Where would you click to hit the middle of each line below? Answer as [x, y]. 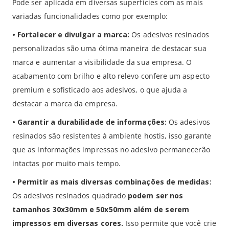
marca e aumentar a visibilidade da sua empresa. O [102, 62]
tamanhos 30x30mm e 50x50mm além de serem [101, 209]
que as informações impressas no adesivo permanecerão [111, 150]
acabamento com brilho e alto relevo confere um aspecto [111, 76]
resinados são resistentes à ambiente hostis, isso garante [112, 136]
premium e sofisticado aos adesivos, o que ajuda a [100, 90]
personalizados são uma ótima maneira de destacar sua [109, 48]
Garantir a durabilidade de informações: [92, 122]
